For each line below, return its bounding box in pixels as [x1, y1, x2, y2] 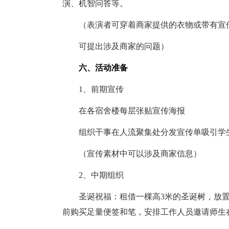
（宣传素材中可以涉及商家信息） [62, 149, 201, 158]
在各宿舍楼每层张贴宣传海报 [62, 106, 185, 115]
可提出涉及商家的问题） [62, 42, 169, 51]
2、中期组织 [62, 171, 124, 179]
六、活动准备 [62, 63, 128, 72]
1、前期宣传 [62, 85, 124, 94]
